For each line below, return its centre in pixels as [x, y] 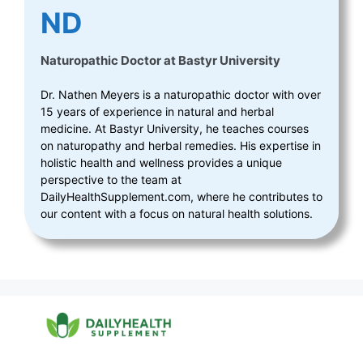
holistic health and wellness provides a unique [161, 162]
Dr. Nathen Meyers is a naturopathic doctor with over [181, 94]
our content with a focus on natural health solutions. [177, 214]
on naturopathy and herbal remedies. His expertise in [181, 145]
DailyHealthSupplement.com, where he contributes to [181, 196]
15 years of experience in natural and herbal [157, 111]
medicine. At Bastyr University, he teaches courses [175, 128]
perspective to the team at [111, 179]
